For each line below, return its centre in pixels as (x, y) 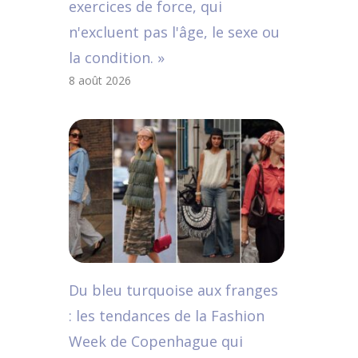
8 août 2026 (100, 80)
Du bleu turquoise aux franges (173, 290)
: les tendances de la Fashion (167, 316)
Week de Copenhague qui (156, 341)
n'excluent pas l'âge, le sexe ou (174, 32)
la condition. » (117, 58)
